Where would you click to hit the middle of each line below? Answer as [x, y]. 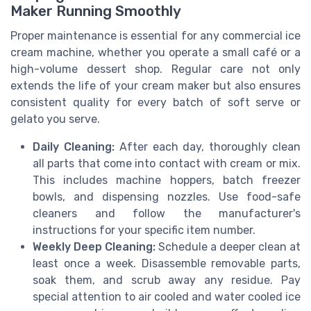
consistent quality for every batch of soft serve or [155, 102]
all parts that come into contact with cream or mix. [167, 163]
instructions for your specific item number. [144, 230]
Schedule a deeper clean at [228, 246]
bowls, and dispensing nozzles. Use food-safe [167, 196]
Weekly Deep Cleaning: [94, 246]
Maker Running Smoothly [96, 11]
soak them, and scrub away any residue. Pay [167, 280]
